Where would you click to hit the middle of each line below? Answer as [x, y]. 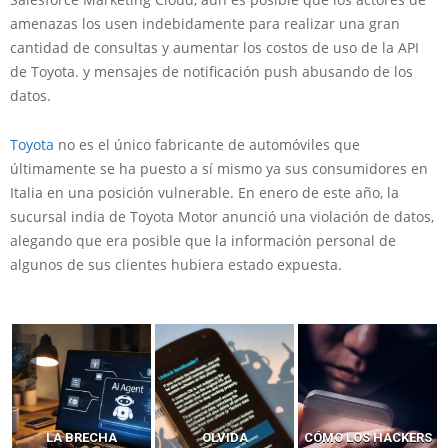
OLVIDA [224, 438]
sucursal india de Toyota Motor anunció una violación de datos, [222, 217]
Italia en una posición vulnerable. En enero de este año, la [204, 193]
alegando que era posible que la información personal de [203, 241]
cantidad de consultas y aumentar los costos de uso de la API [214, 48]
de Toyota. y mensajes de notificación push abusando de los [211, 72]
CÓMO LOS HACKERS [367, 438]
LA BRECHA [81, 438]
